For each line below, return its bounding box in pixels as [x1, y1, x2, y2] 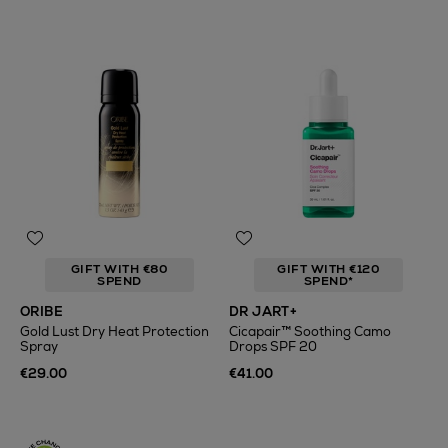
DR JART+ [229, 303, 298, 320]
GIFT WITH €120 [277, 261, 380, 277]
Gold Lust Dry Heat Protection [20, 323, 209, 340]
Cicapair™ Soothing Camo [229, 323, 391, 340]
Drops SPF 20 [229, 338, 317, 355]
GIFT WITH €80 [70, 261, 169, 277]
